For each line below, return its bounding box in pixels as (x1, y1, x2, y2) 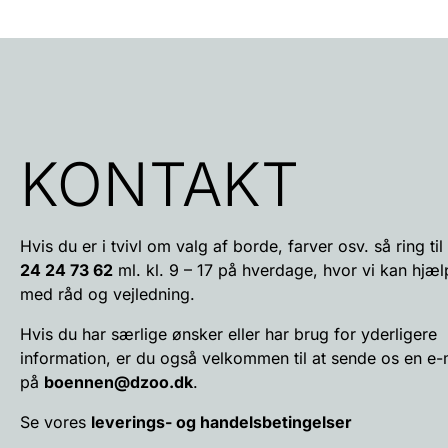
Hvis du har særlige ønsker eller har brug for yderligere (20, 323, 437, 344)
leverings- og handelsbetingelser (91, 411, 352, 432)
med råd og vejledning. (20, 283, 195, 304)
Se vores (20, 411, 91, 432)
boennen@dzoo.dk (44, 371, 193, 392)
